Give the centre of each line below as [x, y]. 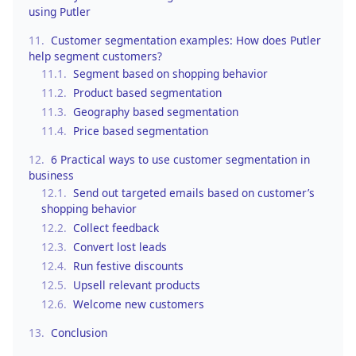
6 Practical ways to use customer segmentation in [180, 159]
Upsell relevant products [137, 284]
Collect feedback [116, 227]
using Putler [60, 11]
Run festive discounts [128, 265]
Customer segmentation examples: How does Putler [186, 40]
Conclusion [79, 332]
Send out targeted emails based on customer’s [194, 192]
